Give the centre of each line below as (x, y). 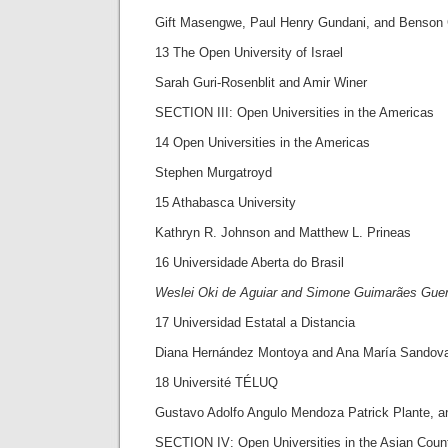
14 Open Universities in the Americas (262, 142)
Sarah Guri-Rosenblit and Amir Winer (261, 82)
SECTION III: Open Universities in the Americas (294, 112)
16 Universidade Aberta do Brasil (249, 262)
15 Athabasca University (225, 202)
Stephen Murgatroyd (213, 172)
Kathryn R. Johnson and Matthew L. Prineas (283, 232)
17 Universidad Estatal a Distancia (255, 322)
